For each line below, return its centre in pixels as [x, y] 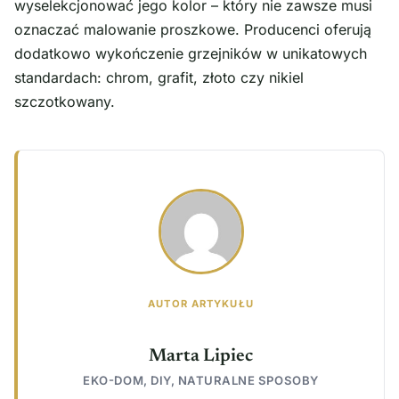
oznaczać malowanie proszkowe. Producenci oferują [193, 30]
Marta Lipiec [201, 357]
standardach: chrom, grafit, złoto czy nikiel [159, 78]
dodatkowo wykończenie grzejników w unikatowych [191, 54]
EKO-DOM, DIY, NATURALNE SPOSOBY [201, 381]
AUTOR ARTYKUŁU [201, 304]
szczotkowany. [65, 102]
